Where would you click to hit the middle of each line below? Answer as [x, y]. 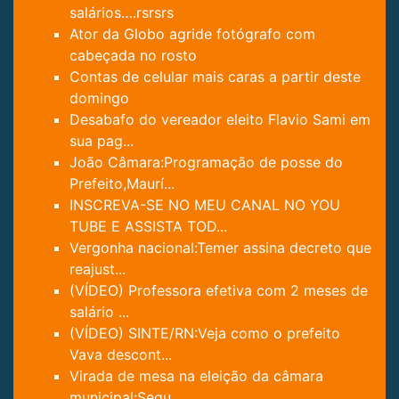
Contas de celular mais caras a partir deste [215, 76]
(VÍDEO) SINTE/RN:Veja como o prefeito [205, 333]
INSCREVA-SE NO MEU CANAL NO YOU [205, 204]
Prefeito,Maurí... [122, 183]
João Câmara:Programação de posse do [206, 162]
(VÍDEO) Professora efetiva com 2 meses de [219, 290]
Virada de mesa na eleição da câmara [196, 375]
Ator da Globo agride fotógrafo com [192, 33]
